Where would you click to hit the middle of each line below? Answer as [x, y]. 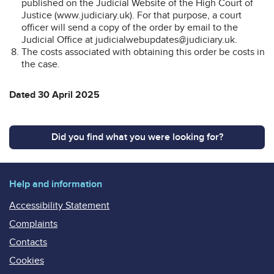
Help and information [56, 184]
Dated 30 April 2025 [54, 94]
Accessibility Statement [59, 205]
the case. [46, 64]
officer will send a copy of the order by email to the [130, 27]
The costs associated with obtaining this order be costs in [143, 52]
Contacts [28, 242]
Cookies [27, 260]
